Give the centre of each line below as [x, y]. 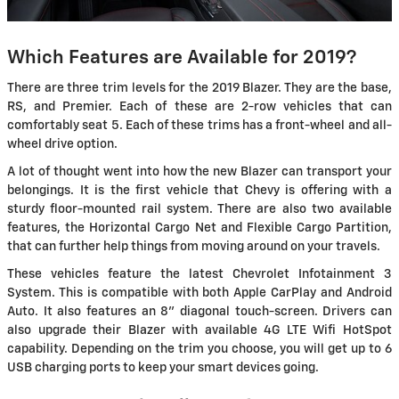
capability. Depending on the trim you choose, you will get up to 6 [199, 350]
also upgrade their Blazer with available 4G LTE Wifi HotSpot [199, 331]
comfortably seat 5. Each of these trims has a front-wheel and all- [199, 126]
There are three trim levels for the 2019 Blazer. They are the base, [199, 89]
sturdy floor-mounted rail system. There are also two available [199, 210]
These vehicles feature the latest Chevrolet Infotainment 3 [199, 275]
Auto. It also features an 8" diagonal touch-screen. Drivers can [199, 312]
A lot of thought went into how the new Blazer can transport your [199, 172]
